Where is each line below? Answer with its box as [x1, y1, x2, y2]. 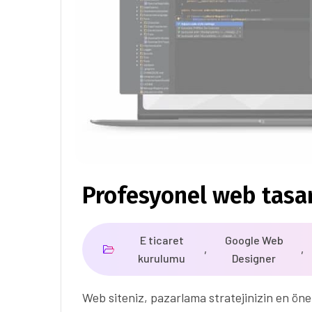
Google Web [224, 233, 283, 247]
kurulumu [138, 251, 186, 265]
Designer [232, 251, 276, 265]
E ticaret [139, 233, 184, 247]
